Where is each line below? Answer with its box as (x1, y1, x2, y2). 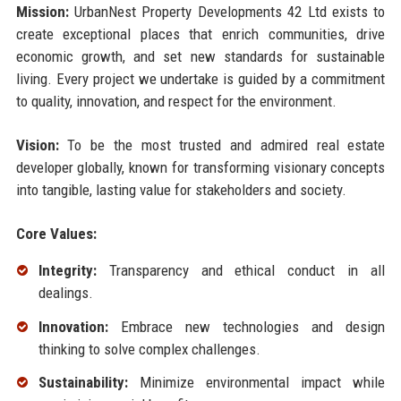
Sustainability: (38, 373, 128, 392)
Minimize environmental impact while (127, 373, 386, 392)
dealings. (38, 283, 93, 302)
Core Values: (15, 224, 97, 243)
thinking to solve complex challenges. (38, 339, 260, 358)
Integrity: (38, 260, 97, 279)
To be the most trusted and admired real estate (58, 135, 386, 154)
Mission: (15, 2, 69, 21)
